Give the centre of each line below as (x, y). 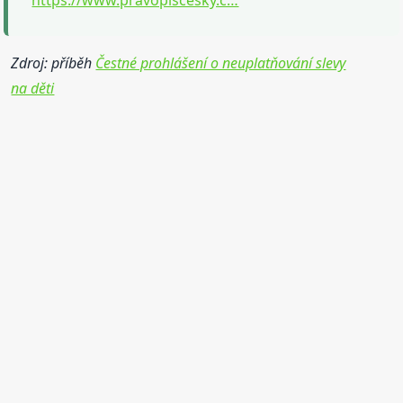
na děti (33, 88)
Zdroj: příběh (54, 63)
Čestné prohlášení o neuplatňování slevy (221, 63)
